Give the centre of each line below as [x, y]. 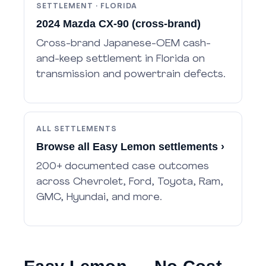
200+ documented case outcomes [123, 167]
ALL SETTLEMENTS [77, 129]
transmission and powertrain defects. [131, 75]
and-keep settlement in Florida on [121, 59]
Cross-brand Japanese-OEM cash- [123, 44]
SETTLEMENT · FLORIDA [87, 6]
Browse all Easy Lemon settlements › [130, 147]
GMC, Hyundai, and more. [99, 197]
